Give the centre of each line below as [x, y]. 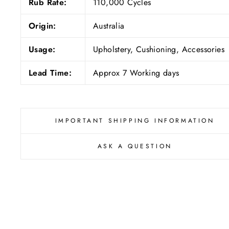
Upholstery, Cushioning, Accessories [159, 49]
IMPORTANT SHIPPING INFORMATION [135, 120]
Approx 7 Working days [136, 73]
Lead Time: [50, 73]
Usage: [42, 49]
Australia [109, 26]
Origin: [42, 26]
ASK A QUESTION [135, 146]
